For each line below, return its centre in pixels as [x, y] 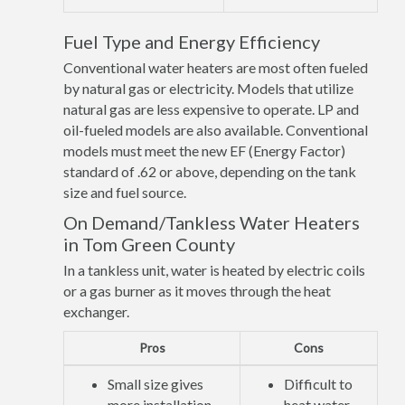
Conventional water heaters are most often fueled [216, 67]
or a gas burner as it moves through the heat [197, 291]
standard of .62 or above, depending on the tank [210, 171]
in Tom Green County [149, 244]
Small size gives [155, 384]
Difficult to [318, 384]
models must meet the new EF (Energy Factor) [204, 151]
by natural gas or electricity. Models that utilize [208, 88]
